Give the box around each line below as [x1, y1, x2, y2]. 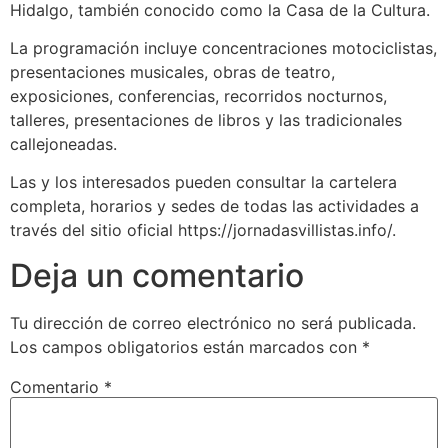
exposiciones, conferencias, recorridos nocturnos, [10, 85, 387, 106]
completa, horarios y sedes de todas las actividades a [10, 196, 419, 217]
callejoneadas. [10, 133, 117, 154]
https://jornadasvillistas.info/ [178, 220, 392, 241]
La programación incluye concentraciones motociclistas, [10, 37, 437, 58]
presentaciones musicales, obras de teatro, [10, 61, 335, 82]
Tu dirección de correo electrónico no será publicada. [10, 312, 416, 333]
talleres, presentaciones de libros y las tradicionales [10, 109, 402, 130]
